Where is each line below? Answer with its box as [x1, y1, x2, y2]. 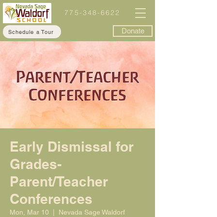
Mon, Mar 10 [10, 208, 49, 216]
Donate [121, 27, 144, 35]
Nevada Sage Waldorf [59, 208, 125, 216]
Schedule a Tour [8, 28, 54, 35]
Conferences [10, 191, 93, 207]
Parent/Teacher [10, 173, 108, 189]
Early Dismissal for [10, 139, 134, 155]
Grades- [10, 156, 62, 172]
